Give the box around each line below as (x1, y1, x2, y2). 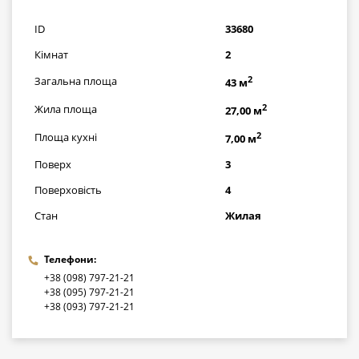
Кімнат (34, 46, 68, 62)
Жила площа (34, 101, 97, 116)
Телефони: (44, 252, 96, 266)
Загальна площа (34, 73, 117, 88)
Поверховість (34, 182, 102, 197)
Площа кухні (34, 129, 97, 144)
